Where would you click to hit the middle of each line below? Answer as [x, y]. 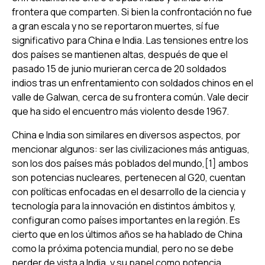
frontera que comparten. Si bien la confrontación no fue [132, 12]
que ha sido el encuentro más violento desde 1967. [120, 111]
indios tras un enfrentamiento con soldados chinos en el [132, 83]
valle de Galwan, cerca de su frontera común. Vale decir [130, 97]
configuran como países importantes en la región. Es [126, 220]
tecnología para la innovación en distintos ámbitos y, [124, 206]
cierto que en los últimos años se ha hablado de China [127, 234]
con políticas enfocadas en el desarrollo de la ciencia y [129, 191]
